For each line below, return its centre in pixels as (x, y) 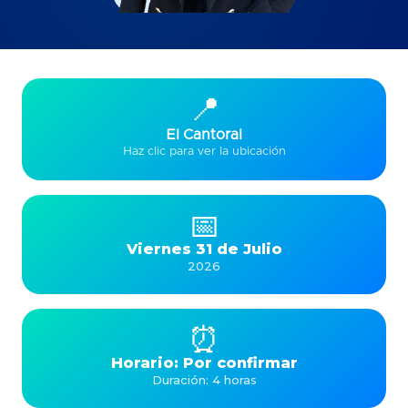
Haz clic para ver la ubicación (204, 152)
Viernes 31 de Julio (204, 249)
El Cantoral (204, 135)
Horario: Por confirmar (204, 363)
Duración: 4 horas (204, 380)
